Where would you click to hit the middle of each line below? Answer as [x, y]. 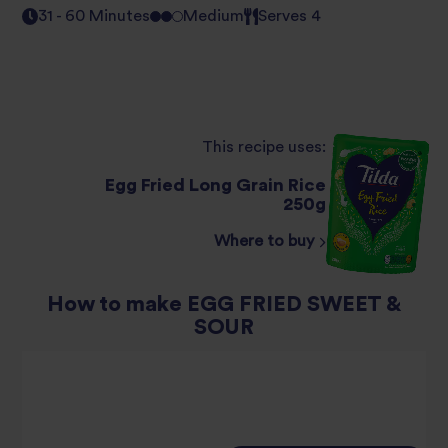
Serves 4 [290, 16]
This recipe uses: [264, 147]
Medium [214, 16]
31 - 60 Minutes [94, 16]
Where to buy [266, 241]
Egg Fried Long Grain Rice [215, 185]
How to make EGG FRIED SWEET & [224, 305]
